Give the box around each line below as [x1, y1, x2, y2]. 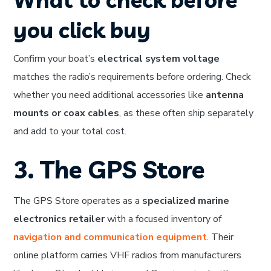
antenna [206, 88, 244, 102]
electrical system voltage [97, 52, 220, 66]
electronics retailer [13, 212, 105, 226]
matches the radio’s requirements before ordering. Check [13, 70, 252, 84]
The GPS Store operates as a [13, 194, 143, 208]
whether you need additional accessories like [13, 88, 206, 102]
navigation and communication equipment [13, 230, 207, 244]
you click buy [13, 16, 151, 44]
